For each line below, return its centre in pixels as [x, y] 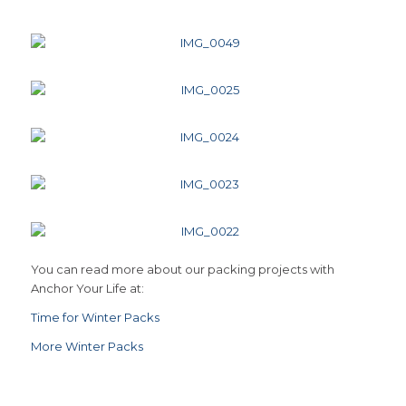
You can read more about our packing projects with [182, 269]
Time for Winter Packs [95, 318]
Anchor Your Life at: [87, 288]
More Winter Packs [87, 347]
